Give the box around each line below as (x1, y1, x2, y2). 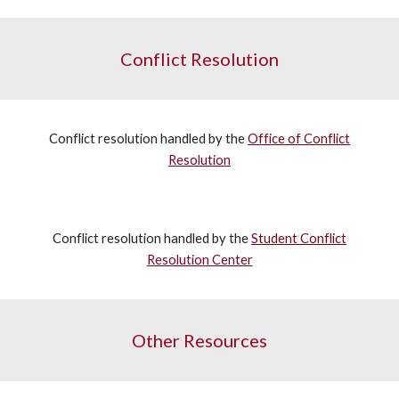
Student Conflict (251, 231, 346, 246)
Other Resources (132, 330, 267, 351)
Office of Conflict (248, 131, 350, 146)
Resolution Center (146, 252, 253, 267)
